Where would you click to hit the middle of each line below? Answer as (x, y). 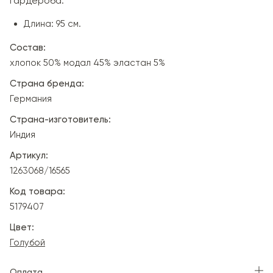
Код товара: (37, 191)
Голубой (27, 242)
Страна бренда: (47, 83)
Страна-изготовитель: (60, 119)
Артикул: (29, 155)
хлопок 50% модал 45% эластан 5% (87, 62)
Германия (31, 98)
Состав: (28, 47)
